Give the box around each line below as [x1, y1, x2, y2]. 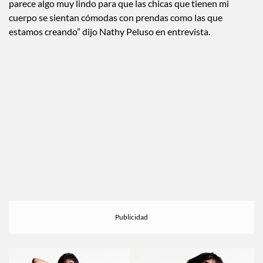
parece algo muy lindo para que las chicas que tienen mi [9, 11, 229, 22]
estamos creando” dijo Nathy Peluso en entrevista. [9, 39, 212, 50]
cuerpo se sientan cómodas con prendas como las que [9, 25, 222, 36]
